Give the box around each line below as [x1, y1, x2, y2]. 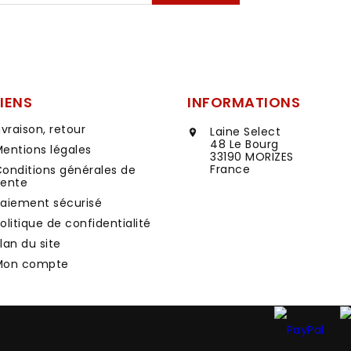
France [210, 161, 250, 178]
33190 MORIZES [210, 149, 294, 165]
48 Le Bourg [210, 136, 279, 153]
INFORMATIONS [187, 92, 300, 113]
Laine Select [210, 124, 280, 140]
